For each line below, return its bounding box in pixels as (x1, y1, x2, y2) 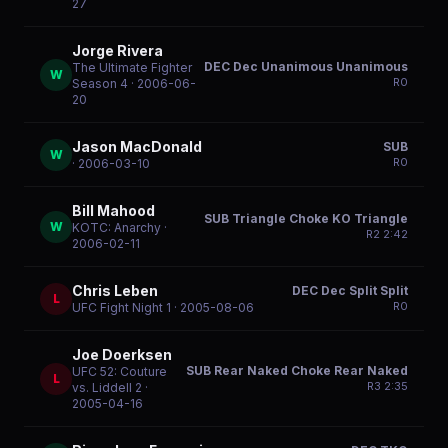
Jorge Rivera (72, 42, 163, 59)
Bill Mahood (72, 202, 155, 219)
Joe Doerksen (72, 346, 172, 363)
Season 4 (72, 76, 128, 91)
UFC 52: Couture (72, 364, 167, 379)
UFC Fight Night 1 (72, 300, 171, 315)
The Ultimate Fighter (72, 60, 192, 75)
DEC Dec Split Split (292, 283, 408, 298)
